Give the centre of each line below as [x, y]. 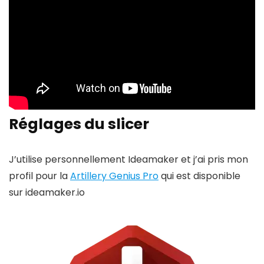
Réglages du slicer [79, 124]
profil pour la [39, 176]
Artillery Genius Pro [114, 176]
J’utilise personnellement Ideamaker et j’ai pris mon [128, 159]
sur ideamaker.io [47, 192]
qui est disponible [199, 176]
